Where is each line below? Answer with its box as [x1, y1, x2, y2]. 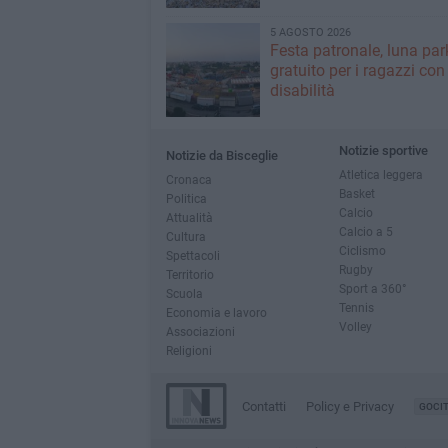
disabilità [269, 81, 335, 100]
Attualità [165, 210, 213, 225]
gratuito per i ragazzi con [269, 61, 445, 80]
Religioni [165, 343, 212, 358]
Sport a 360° [338, 281, 406, 296]
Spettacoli [165, 248, 220, 263]
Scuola [165, 286, 203, 301]
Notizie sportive [338, 143, 428, 158]
